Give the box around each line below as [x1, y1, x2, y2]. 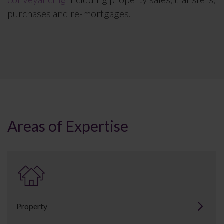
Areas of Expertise [7, 117, 128, 135]
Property [16, 201, 47, 211]
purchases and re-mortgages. [7, 7, 131, 19]
